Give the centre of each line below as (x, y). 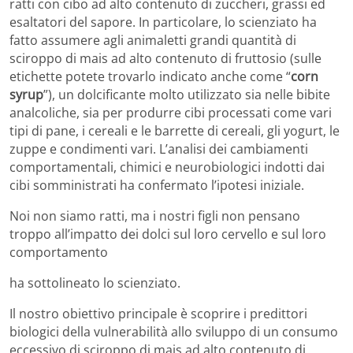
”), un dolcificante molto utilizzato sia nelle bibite (187, 95)
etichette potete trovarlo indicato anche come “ (150, 77)
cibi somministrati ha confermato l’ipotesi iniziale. (157, 186)
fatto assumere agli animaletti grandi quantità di (153, 41)
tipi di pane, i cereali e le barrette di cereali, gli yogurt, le (175, 131)
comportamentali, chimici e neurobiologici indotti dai (167, 167)
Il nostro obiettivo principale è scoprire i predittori (158, 314)
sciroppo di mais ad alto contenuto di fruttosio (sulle (165, 59)
